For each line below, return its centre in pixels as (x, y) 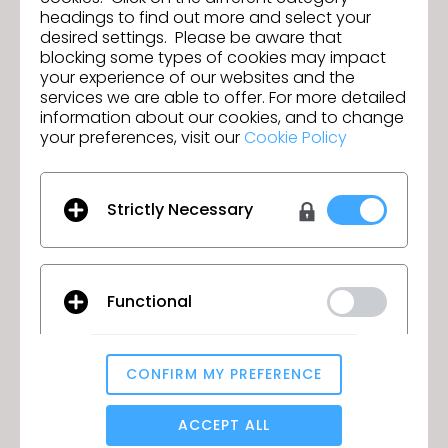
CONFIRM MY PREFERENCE (224, 373)
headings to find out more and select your (205, 17)
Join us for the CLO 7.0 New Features (200, 255)
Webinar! (64, 281)
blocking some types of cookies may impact (213, 57)
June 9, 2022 (63, 309)
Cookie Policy (295, 137)
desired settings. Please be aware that (191, 37)
